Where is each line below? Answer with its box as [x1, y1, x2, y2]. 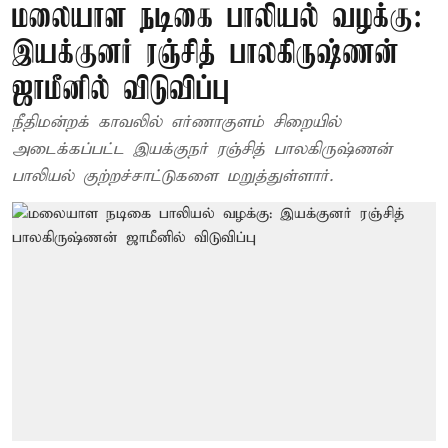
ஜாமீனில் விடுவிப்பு [12, 73, 230, 108]
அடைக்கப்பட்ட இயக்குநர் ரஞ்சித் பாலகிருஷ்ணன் [12, 139, 392, 160]
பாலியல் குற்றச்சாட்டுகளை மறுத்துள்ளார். [12, 166, 333, 187]
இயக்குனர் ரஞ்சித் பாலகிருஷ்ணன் [12, 37, 399, 72]
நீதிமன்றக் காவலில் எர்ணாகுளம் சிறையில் [12, 112, 341, 133]
